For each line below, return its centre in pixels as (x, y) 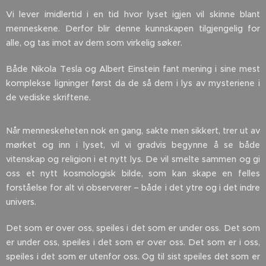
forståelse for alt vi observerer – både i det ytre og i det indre (133, 187)
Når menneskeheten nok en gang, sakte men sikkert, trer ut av (133, 130)
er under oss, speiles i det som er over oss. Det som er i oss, (133, 242)
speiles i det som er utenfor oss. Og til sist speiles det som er (133, 256)
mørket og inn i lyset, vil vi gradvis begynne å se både (133, 145)
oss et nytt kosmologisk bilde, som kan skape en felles (133, 173)
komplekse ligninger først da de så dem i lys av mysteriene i (133, 83)
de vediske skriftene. (48, 97)
